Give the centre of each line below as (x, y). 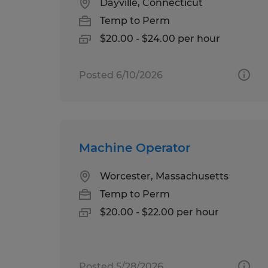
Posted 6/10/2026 (121, 75)
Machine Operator (135, 147)
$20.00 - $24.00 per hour (160, 38)
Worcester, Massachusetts (164, 176)
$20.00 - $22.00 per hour (159, 212)
